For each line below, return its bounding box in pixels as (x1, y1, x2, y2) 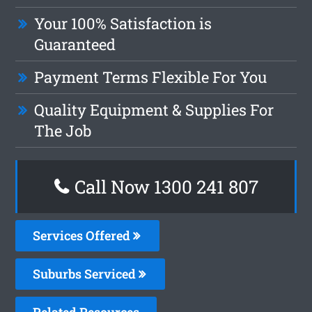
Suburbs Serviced (33, 265, 139, 282)
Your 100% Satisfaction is (34, 13, 212, 33)
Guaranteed (34, 33, 116, 54)
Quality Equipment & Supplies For (34, 99, 274, 120)
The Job (34, 120, 92, 141)
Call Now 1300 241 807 (70, 174, 258, 198)
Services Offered (33, 226, 134, 244)
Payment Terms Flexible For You (34, 66, 267, 87)
